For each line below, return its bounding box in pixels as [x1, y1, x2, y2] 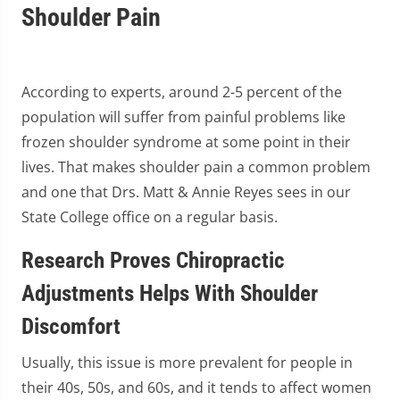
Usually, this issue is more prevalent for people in [21, 353, 353, 372]
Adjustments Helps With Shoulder [21, 280, 318, 306]
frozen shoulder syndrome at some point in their [21, 132, 351, 152]
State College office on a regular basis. [21, 207, 278, 227]
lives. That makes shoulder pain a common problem [21, 157, 371, 177]
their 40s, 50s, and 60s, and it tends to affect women [21, 378, 371, 397]
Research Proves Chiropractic [21, 247, 285, 273]
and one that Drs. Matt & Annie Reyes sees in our [21, 182, 351, 202]
